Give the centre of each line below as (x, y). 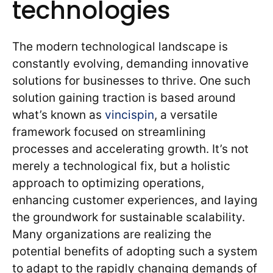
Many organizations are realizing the (112, 235)
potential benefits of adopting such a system (135, 252)
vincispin (129, 115)
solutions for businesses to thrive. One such (131, 81)
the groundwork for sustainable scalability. (129, 218)
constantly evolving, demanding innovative (130, 64)
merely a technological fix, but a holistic (121, 166)
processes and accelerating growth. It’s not (130, 149)
